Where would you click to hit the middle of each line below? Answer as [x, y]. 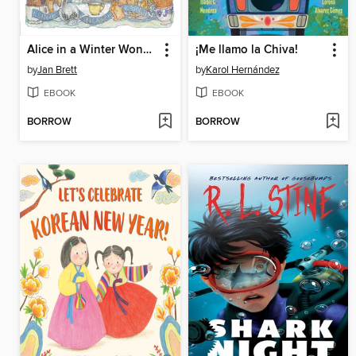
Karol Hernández [242, 70]
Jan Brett [57, 70]
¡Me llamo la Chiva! [246, 50]
